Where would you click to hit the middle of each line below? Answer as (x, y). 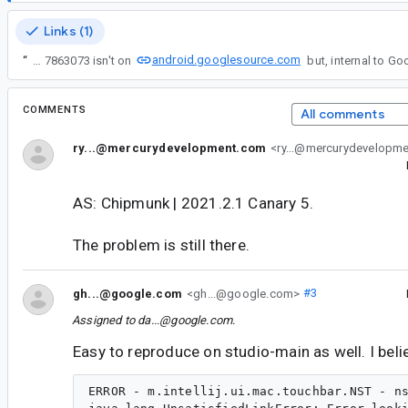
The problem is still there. (162, 245)
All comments (342, 114)
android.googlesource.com (226, 59)
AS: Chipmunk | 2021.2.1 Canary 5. (194, 204)
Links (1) (69, 31)
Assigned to (105, 320)
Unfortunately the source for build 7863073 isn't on (87, 60)
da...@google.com (185, 320)
